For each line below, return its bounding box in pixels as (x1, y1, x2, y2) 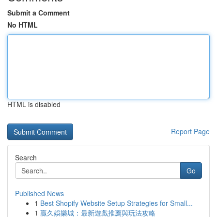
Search (15, 153, 37, 162)
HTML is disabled (7, 99, 61, 109)
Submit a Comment (7, 8, 70, 17)
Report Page (171, 126, 210, 136)
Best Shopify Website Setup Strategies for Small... (40, 198, 193, 208)
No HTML (7, 20, 38, 30)
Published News (15, 188, 64, 198)
